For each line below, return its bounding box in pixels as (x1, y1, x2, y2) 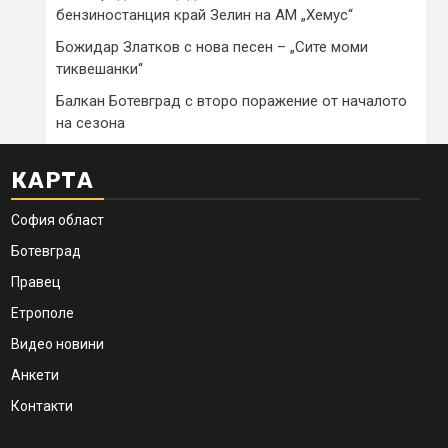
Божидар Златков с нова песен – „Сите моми (56, 37, 368, 56)
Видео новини (11, 335, 104, 352)
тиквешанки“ (56, 59, 143, 78)
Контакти (11, 397, 73, 414)
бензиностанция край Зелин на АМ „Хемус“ (56, 5, 353, 24)
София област (11, 211, 104, 228)
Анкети (11, 366, 59, 383)
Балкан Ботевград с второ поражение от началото (56, 91, 407, 110)
